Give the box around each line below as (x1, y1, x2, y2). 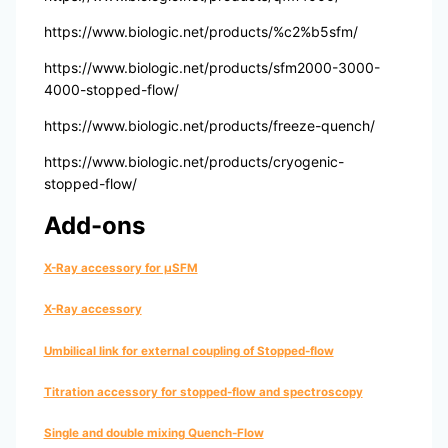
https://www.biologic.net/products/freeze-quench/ (43, 117, 375, 135)
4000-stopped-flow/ (43, 81, 179, 99)
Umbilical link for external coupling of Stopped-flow (43, 343, 334, 358)
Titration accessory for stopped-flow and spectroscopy (43, 385, 363, 400)
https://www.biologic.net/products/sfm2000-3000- (43, 59, 380, 77)
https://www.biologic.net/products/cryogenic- (43, 153, 344, 171)
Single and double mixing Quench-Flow (43, 426, 264, 441)
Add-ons (43, 211, 145, 241)
